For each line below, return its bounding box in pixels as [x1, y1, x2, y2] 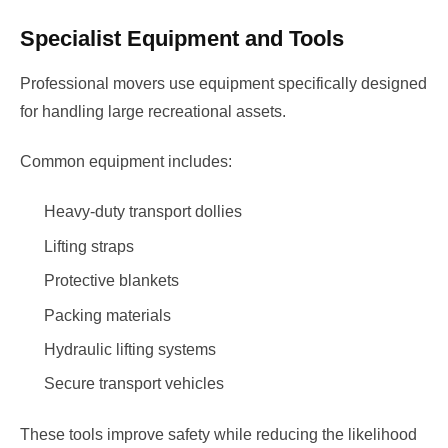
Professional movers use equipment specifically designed [20, 74, 427, 92]
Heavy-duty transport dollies [44, 203, 242, 221]
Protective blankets [44, 272, 179, 290]
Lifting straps [44, 237, 134, 255]
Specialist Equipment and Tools [20, 25, 344, 51]
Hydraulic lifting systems [44, 341, 216, 358]
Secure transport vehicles [44, 375, 224, 393]
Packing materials [44, 306, 171, 324]
